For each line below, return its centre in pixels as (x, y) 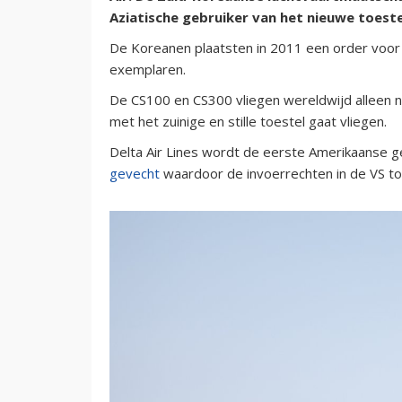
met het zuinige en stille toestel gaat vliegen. (248, 121)
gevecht (135, 173)
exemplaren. (148, 69)
